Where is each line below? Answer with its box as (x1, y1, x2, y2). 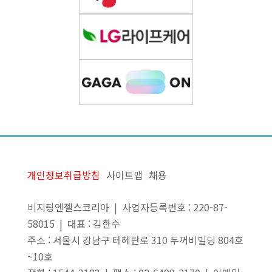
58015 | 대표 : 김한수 (27, 216, 120, 231)
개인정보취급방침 (27, 168, 100, 182)
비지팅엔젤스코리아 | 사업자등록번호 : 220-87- (27, 200, 228, 214)
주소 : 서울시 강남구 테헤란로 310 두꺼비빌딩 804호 (27, 233, 243, 247)
